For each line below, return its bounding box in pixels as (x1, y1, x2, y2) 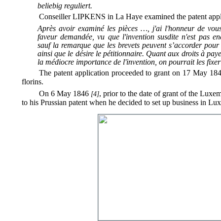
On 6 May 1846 (39, 89, 91, 98)
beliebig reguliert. (37, 1, 92, 10)
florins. (22, 77, 43, 86)
